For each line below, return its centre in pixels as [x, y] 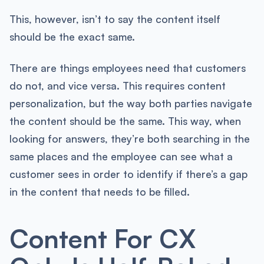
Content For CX [102, 238]
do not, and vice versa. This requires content [117, 86]
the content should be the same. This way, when [125, 121]
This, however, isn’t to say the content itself [115, 19]
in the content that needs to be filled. [99, 192]
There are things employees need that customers [127, 68]
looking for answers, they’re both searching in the [129, 139]
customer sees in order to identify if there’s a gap [128, 174]
